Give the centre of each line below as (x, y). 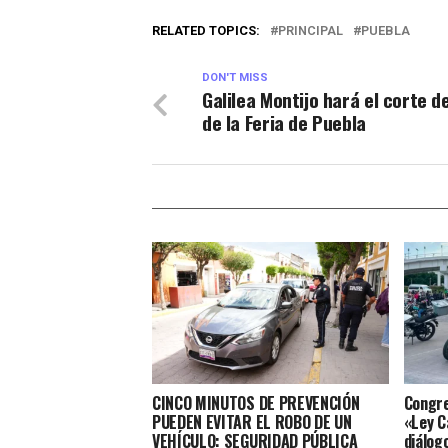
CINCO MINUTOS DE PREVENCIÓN (256, 402)
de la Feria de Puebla (284, 122)
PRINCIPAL (310, 30)
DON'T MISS (235, 77)
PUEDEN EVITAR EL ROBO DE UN (252, 421)
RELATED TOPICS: (206, 30)
